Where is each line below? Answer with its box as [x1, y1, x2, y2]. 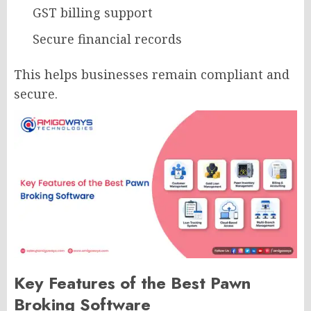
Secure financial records [33, 30, 182, 47]
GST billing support [33, 3, 153, 21]
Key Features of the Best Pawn [14, 271, 251, 296]
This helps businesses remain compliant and [14, 65, 289, 83]
